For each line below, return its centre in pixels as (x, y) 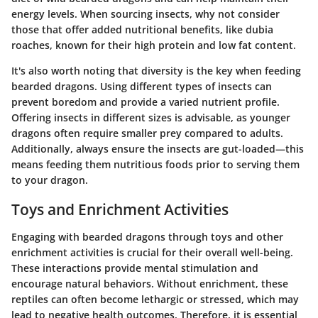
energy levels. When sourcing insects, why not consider (146, 14)
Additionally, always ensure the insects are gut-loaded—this (158, 149)
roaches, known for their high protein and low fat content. (154, 45)
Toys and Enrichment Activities (120, 210)
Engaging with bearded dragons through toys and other (147, 236)
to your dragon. (50, 180)
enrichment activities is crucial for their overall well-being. (152, 252)
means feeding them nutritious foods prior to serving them (155, 165)
